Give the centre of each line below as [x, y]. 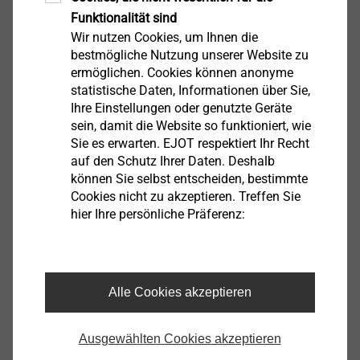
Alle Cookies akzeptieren [180, 292]
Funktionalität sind [123, 18]
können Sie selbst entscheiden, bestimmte [189, 178]
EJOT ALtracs [194, 239]
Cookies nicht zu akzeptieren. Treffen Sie [185, 196]
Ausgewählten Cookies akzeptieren [180, 338]
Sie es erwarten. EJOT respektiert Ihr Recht [190, 143]
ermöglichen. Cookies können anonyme [182, 72]
